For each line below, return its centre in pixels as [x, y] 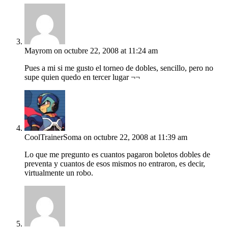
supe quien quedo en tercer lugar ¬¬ [82, 77]
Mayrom [38, 51]
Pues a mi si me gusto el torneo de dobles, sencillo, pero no [119, 68]
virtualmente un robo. [59, 173]
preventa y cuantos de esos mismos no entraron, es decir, [115, 164]
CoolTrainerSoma [53, 137]
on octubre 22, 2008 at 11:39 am [135, 137]
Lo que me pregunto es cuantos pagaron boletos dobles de [117, 155]
